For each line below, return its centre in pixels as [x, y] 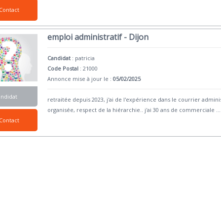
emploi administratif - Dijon [98, 37]
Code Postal [63, 68]
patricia [85, 58]
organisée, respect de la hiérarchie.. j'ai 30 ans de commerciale [132, 110]
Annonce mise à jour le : [80, 78]
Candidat [59, 58]
